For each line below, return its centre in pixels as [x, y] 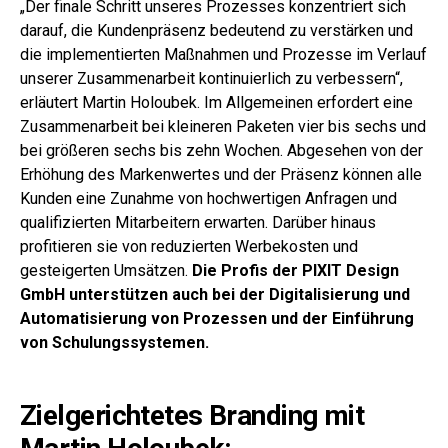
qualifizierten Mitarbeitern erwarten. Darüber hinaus [198, 222]
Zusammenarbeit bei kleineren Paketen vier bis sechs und [223, 126]
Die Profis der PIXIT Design [295, 270]
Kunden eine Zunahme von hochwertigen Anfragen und [208, 198]
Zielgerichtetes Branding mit [192, 415]
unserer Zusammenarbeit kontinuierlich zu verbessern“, [211, 78]
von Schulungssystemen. [114, 342]
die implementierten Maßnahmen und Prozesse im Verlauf [223, 54]
